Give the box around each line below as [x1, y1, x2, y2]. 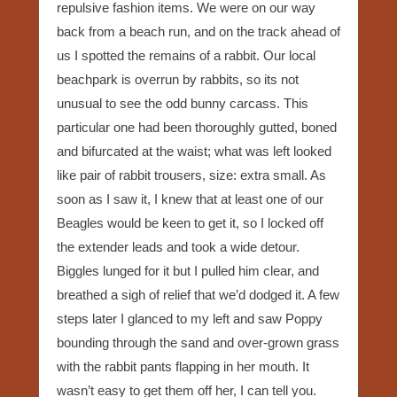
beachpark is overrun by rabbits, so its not [57, 71, 299, 87]
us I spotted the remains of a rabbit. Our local [57, 47, 315, 63]
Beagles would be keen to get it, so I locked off [57, 214, 323, 230]
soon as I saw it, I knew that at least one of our [57, 191, 323, 206]
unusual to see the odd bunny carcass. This [57, 95, 308, 111]
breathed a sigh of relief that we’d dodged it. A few [57, 286, 339, 302]
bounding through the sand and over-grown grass [57, 334, 339, 350]
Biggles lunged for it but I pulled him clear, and [57, 262, 319, 278]
